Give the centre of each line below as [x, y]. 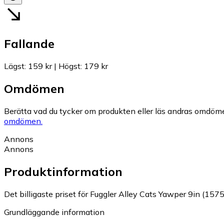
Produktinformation [63, 172]
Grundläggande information [54, 212]
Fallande [29, 44]
